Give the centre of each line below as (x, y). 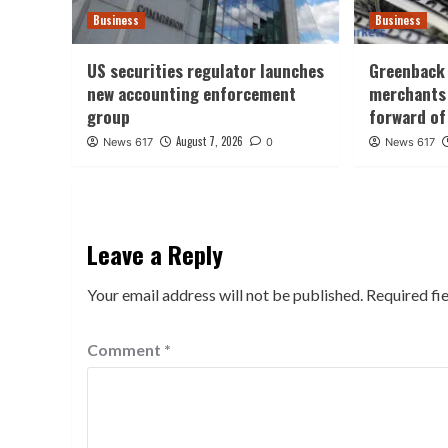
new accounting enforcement (191, 94)
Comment (125, 350)
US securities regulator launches (205, 71)
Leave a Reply (155, 254)
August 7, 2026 (209, 141)
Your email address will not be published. (225, 295)
